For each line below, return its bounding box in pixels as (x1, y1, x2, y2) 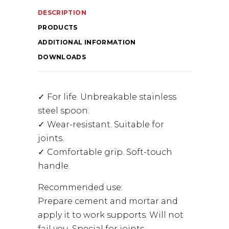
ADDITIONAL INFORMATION (38, 38, 136, 46)
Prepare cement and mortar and (38, 196, 178, 206)
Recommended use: (38, 182, 123, 192)
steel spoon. (38, 106, 89, 116)
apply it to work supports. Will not (38, 210, 184, 220)
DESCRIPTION (38, 9, 86, 16)
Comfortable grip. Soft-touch (47, 147, 172, 157)
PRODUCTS (38, 24, 78, 31)
